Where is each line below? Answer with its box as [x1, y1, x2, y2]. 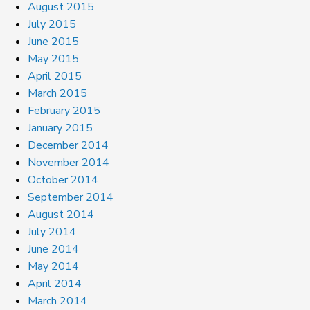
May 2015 [28, 51, 79, 66]
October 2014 [28, 172, 98, 188]
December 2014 [28, 137, 109, 153]
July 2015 [28, 16, 76, 32]
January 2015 [28, 120, 93, 136]
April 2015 [28, 68, 82, 84]
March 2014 [28, 293, 87, 309]
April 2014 [28, 275, 82, 291]
